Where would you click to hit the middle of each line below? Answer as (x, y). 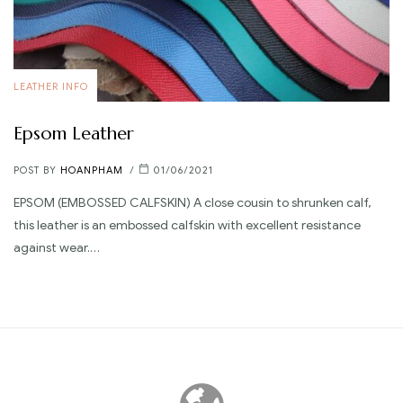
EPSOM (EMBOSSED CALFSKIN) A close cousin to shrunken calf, (193, 202)
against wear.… (57, 247)
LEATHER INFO (51, 86)
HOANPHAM (92, 170)
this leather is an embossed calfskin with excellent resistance (187, 225)
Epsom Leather (74, 133)
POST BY (37, 170)
